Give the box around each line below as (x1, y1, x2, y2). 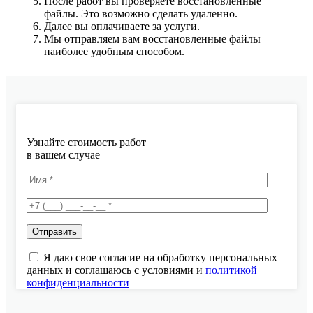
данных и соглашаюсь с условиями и (27, 264, 205, 276)
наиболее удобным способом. (44, 45, 184, 57)
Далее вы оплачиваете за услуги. (44, 20, 200, 32)
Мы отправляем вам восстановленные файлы (44, 33, 261, 45)
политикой (205, 264, 257, 276)
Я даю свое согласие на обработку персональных (43, 252, 277, 263)
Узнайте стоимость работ (27, 136, 146, 148)
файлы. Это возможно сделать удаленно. (44, 8, 238, 20)
